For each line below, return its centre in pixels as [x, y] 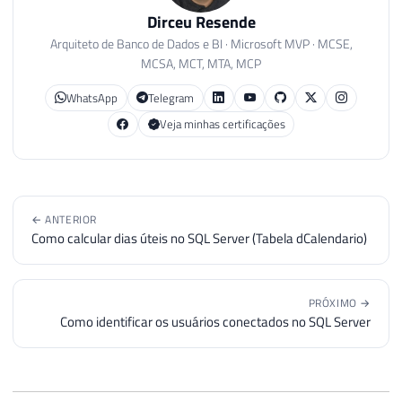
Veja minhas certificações [222, 124]
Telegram [171, 97]
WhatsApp [92, 97]
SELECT [88, 54]
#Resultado [218, 54]
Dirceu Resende [201, 22]
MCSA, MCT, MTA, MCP [201, 64]
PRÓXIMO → [339, 303]
